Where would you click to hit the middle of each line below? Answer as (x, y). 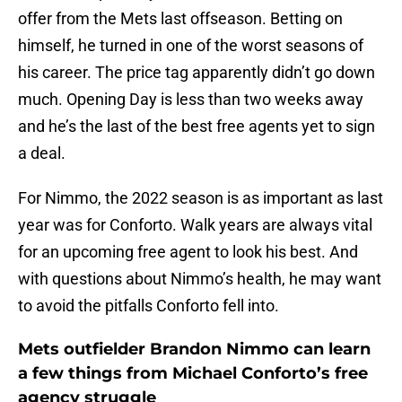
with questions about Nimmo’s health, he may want (200, 279)
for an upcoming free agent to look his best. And (188, 252)
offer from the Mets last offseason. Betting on (180, 19)
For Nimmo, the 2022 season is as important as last (201, 198)
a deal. (42, 153)
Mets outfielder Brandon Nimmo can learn (194, 350)
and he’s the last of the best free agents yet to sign (197, 127)
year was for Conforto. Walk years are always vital (195, 225)
